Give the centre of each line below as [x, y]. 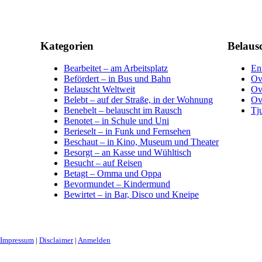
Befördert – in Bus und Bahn [117, 79]
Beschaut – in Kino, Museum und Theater [141, 142]
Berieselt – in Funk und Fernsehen [127, 132]
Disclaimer [56, 240]
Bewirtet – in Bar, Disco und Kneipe [131, 195]
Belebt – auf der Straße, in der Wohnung [138, 100]
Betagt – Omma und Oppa [113, 174]
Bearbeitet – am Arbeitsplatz [116, 68]
